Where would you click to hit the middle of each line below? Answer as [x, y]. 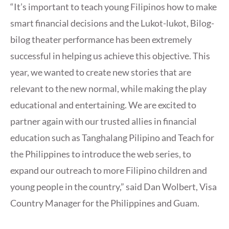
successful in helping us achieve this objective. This [110, 56]
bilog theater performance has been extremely [101, 40]
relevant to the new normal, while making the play [108, 89]
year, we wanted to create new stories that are [101, 72]
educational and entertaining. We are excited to [103, 105]
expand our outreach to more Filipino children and [109, 170]
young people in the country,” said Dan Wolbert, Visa [113, 187]
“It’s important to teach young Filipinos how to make [113, 7]
